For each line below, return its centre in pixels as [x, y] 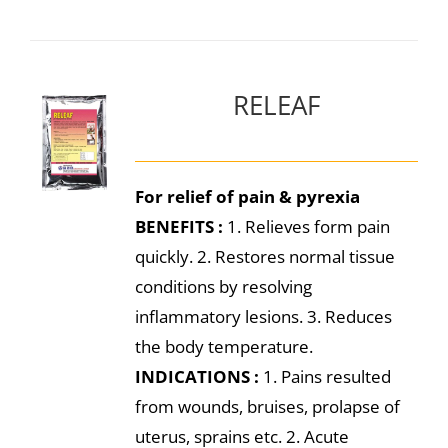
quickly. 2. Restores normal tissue [264, 256]
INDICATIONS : [196, 376]
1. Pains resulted [324, 376]
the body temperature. [223, 346]
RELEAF [276, 105]
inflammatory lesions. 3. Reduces [263, 316]
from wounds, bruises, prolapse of [267, 406]
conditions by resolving [223, 286]
